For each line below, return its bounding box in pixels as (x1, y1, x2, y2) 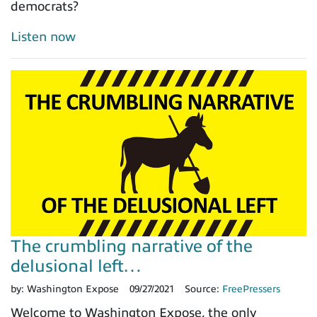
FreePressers (222, 284, 280, 295)
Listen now (11, 30, 76, 45)
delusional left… (11, 257, 142, 276)
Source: (185, 284, 222, 295)
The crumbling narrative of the (11, 237, 253, 256)
